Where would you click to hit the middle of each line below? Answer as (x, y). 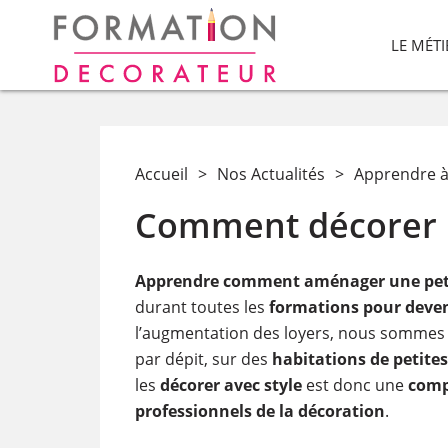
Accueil (161, 174)
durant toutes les (201, 307)
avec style (262, 385)
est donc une (354, 385)
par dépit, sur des (203, 359)
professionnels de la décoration (259, 411)
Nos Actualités (270, 174)
